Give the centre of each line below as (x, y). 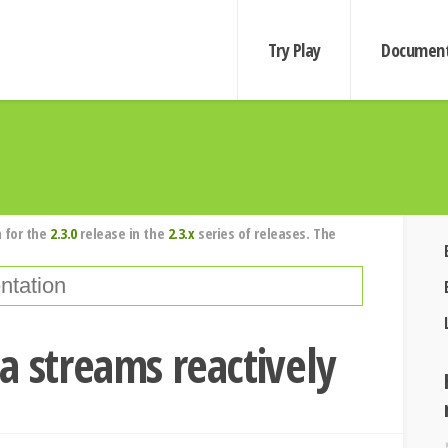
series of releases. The (265, 233)
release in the (122, 233)
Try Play (294, 50)
